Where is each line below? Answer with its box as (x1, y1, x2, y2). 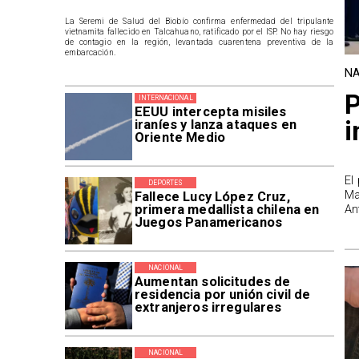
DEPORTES (147, 179, 184, 188)
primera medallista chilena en (134, 202, 320, 218)
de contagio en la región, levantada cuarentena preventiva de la (64, 38, 334, 46)
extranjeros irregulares (134, 300, 282, 316)
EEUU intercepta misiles (134, 104, 287, 120)
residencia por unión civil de (134, 287, 311, 303)
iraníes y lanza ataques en (134, 117, 296, 133)
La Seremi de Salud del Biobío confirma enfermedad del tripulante (64, 17, 334, 26)
